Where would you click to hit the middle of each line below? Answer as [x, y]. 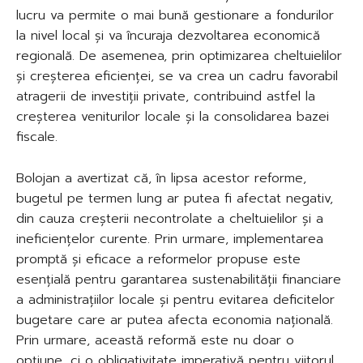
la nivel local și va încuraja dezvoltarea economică [168, 36]
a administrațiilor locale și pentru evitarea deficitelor [175, 300]
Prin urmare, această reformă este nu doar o [155, 341]
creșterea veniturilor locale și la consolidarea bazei [173, 117]
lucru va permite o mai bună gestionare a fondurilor [175, 16]
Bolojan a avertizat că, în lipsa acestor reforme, [161, 179]
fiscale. [37, 137]
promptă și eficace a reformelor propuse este [158, 260]
